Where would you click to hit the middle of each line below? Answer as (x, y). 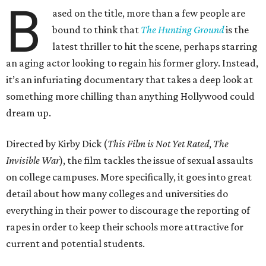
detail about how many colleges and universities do (117, 194)
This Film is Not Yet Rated (158, 144)
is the (237, 30)
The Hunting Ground (183, 30)
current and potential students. (75, 243)
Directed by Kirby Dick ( (57, 144)
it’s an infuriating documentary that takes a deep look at (129, 80)
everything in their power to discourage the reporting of (128, 210)
